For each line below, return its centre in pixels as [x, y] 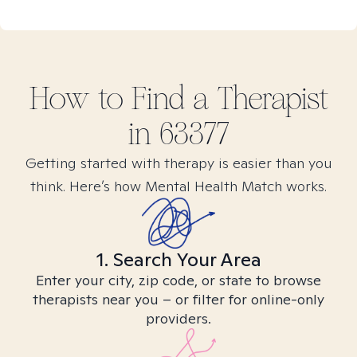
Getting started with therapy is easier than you [178, 163]
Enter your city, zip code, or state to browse [178, 280]
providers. [178, 318]
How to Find [111, 99]
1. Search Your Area [178, 259]
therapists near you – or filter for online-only [178, 299]
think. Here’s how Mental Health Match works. [178, 186]
